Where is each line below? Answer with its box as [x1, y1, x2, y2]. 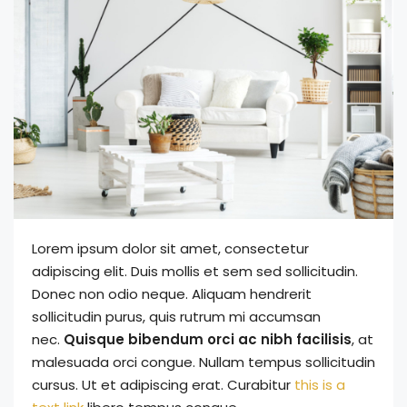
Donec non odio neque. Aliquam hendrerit [32, 283, 312, 303]
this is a [294, 374, 345, 394]
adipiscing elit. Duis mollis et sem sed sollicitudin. [32, 261, 358, 281]
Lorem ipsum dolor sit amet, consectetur [32, 238, 309, 258]
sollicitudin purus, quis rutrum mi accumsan [32, 306, 321, 326]
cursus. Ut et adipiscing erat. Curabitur [32, 374, 294, 394]
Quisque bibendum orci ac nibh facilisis [64, 329, 352, 349]
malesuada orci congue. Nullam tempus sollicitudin [32, 352, 375, 372]
